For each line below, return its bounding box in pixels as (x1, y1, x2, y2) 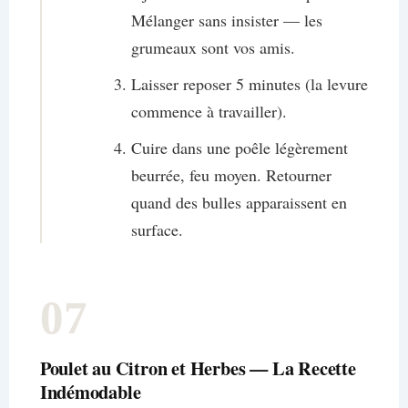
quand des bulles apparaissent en (130, 191, 347, 214)
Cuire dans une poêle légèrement (130, 137, 348, 159)
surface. (130, 219, 183, 241)
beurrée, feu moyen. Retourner (130, 164, 331, 187)
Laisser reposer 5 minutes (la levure (130, 73, 368, 96)
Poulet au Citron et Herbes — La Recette (39, 354, 356, 382)
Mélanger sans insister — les (130, 9, 322, 32)
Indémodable (39, 378, 141, 406)
